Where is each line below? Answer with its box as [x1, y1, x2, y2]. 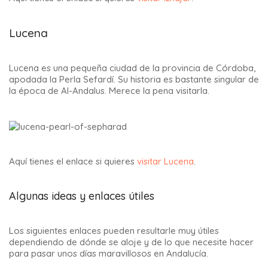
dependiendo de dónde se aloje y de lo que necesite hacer [9, 236, 254, 248]
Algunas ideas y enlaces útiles [9, 189, 154, 203]
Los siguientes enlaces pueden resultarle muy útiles [9, 225, 219, 236]
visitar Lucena [137, 156, 194, 167]
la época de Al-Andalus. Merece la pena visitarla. [9, 85, 209, 97]
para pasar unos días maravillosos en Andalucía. [9, 248, 208, 259]
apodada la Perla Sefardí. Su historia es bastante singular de [9, 74, 259, 86]
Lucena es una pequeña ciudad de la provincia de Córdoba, [9, 62, 255, 74]
